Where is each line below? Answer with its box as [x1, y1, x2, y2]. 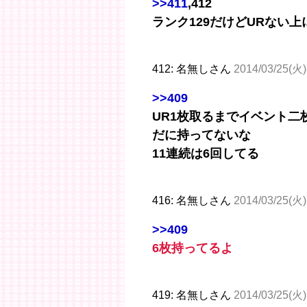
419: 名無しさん [152, 288, 234, 301]
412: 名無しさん [152, 62, 234, 75]
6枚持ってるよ [152, 241, 233, 255]
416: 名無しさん [152, 194, 234, 206]
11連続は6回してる [152, 146, 259, 160]
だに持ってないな [152, 127, 251, 142]
